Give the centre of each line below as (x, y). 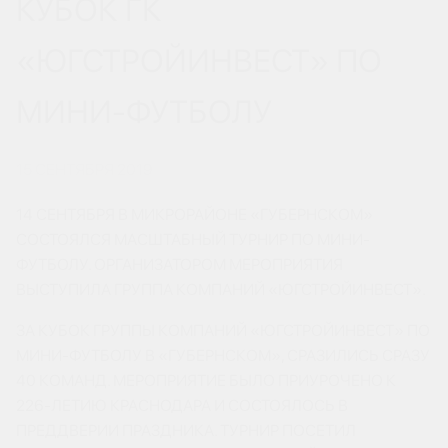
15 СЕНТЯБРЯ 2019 (84, 169)
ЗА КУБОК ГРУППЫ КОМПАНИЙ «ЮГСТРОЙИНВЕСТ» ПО (223, 330)
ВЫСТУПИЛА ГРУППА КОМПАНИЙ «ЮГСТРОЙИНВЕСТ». (221, 289)
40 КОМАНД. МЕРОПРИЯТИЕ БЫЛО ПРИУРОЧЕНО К (206, 380)
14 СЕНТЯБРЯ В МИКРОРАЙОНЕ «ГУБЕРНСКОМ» (194, 214)
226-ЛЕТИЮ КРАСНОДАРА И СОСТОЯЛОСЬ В (182, 405)
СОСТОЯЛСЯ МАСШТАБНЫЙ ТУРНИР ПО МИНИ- (193, 239)
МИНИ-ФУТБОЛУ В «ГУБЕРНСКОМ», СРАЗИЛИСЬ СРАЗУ (223, 355)
